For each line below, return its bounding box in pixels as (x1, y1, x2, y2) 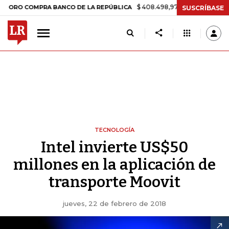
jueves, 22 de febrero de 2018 (63, 199, 166, 208)
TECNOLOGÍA (95, 126, 134, 133)
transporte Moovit (49, 173, 180, 191)
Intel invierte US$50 (41, 138, 188, 156)
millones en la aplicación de (13, 155, 216, 174)
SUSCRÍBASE (182, 4, 224, 12)
